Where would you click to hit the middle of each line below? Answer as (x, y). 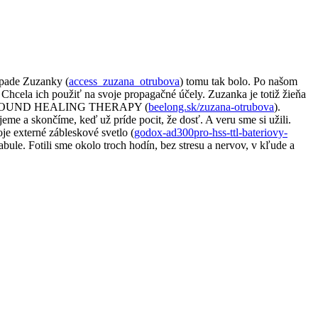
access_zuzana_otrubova (124, 82)
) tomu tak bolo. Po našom (238, 82)
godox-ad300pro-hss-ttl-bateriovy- (211, 133)
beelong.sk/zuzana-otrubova (211, 107)
